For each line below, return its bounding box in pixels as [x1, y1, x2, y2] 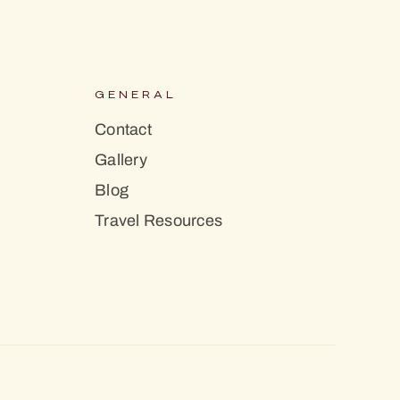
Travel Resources [95, 208, 222, 232]
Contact [95, 117, 152, 141]
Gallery [95, 147, 147, 171]
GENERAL [95, 88, 177, 101]
